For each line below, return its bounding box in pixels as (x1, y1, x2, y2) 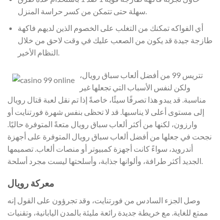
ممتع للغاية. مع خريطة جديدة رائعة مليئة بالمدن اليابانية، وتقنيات (7, 207, 208, 217)
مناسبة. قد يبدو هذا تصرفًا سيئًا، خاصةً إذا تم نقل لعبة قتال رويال (7, 95, 206, 105)
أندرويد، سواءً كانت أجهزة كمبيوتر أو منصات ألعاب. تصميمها (7, 144, 193, 154)
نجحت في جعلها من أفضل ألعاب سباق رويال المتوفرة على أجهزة (7, 132, 212, 141)
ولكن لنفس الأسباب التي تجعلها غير (80, 82, 191, 92)
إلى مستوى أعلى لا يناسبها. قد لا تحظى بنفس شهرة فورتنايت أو (7, 107, 204, 117)
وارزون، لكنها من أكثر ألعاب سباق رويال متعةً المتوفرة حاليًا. (7, 119, 197, 129)
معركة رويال (7, 177, 54, 189)
